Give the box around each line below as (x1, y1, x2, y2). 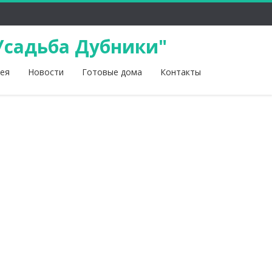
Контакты (160, 66, 201, 78)
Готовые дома (82, 66, 142, 78)
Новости (28, 66, 64, 78)
